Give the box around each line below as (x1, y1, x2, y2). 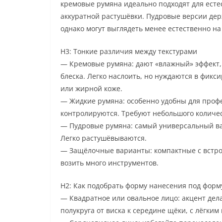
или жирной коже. (60, 83, 122, 93)
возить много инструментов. (60, 158, 159, 167)
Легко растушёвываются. (60, 133, 147, 143)
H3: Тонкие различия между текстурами (60, 46, 197, 56)
